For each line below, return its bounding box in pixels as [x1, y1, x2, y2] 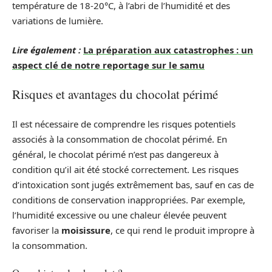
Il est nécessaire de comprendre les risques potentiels [12, 117, 236, 130]
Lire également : [12, 43, 81, 56]
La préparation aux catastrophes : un [83, 43, 253, 56]
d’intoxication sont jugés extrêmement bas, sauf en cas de [12, 178, 254, 191]
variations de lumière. [12, 15, 103, 27]
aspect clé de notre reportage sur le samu [12, 58, 205, 71]
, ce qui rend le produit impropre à [110, 223, 254, 236]
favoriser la [12, 223, 61, 236]
